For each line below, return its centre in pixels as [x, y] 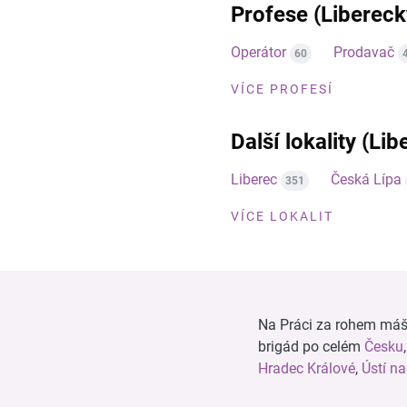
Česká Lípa [366, 179]
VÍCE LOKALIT [282, 216]
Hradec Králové [307, 368]
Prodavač [364, 52]
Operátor [258, 52]
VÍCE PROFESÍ [282, 89]
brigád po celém [311, 347]
